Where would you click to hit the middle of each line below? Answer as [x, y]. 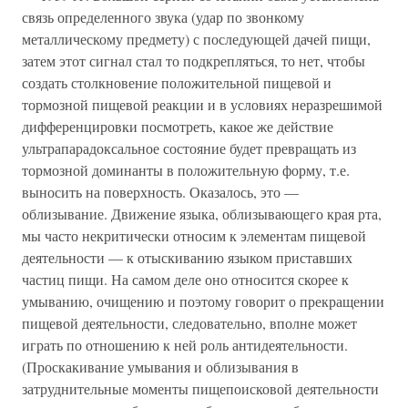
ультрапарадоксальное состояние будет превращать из [189, 148]
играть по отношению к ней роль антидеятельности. [185, 345]
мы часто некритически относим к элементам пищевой [194, 235]
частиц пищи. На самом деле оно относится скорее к [185, 279]
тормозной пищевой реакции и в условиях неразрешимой [202, 104]
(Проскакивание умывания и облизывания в [160, 367]
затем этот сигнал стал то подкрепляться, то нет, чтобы [194, 61]
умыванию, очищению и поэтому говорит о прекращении [203, 301]
